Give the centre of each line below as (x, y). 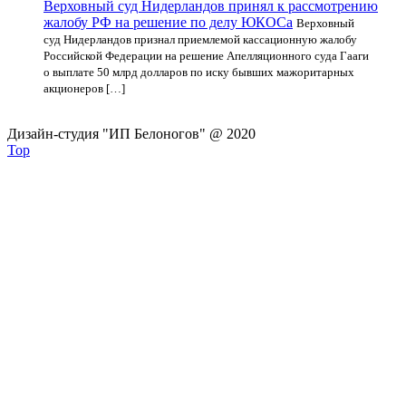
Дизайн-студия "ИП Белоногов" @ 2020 (131, 133)
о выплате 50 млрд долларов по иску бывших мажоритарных (199, 72)
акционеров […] (84, 88)
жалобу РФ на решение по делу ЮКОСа (168, 22)
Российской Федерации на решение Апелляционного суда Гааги (206, 55)
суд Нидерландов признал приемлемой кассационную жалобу (200, 39)
